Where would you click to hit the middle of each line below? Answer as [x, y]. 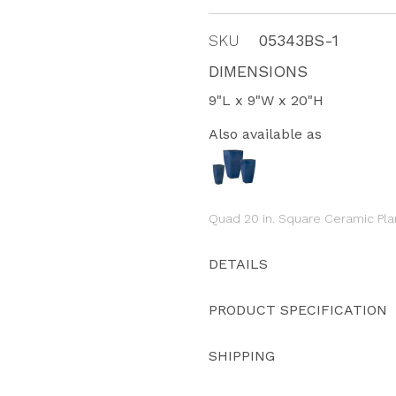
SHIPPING [242, 355]
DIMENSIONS [258, 71]
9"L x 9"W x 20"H [266, 100]
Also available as [265, 134]
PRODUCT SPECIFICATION [298, 309]
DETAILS [238, 263]
